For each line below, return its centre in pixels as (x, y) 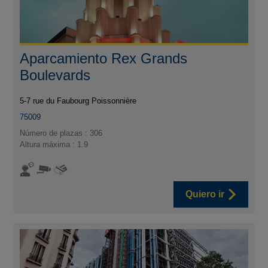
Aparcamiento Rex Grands (104, 58)
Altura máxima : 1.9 (54, 144)
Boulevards (55, 75)
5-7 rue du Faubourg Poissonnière (78, 100)
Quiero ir (205, 194)
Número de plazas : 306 (61, 133)
